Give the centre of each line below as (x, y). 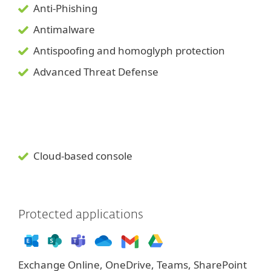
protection (200, 51)
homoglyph (145, 51)
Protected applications (81, 215)
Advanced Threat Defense (97, 72)
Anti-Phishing (65, 8)
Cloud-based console (83, 156)
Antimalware (64, 30)
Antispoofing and (74, 51)
